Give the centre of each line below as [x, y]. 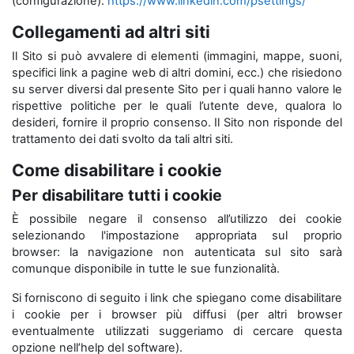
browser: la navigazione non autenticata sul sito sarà [177, 252]
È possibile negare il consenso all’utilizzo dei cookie [177, 219]
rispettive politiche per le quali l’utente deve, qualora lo [177, 106]
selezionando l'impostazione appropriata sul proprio [177, 235]
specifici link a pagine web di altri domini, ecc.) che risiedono [177, 73]
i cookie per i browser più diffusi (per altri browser [177, 314]
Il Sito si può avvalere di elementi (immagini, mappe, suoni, [177, 56]
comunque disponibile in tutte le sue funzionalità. [146, 269]
